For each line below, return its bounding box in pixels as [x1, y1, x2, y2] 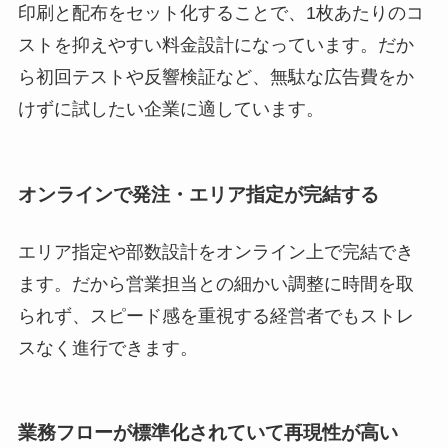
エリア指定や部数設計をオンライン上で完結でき [17, 241, 414, 262]
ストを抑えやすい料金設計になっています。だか [17, 35, 414, 56]
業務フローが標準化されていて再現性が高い [17, 422, 398, 444]
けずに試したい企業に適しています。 [17, 99, 324, 120]
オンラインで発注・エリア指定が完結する [17, 183, 379, 205]
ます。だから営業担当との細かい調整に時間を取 [17, 273, 414, 294]
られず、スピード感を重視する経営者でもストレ [17, 305, 414, 326]
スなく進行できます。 [17, 337, 198, 358]
